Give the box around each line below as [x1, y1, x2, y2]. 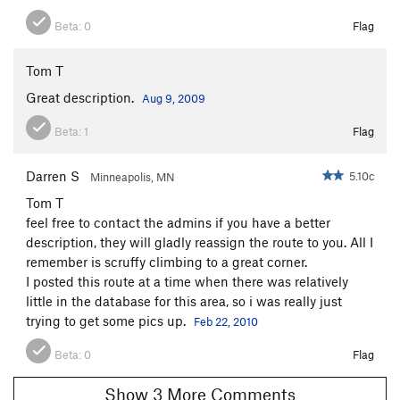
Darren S [26, 167, 79, 184]
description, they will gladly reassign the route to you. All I [26, 233, 373, 250]
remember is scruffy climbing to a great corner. [26, 253, 307, 270]
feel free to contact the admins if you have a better [26, 213, 330, 230]
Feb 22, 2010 [194, 313, 258, 329]
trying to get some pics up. [26, 312, 189, 329]
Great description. [26, 88, 137, 105]
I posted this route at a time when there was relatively [26, 272, 348, 289]
